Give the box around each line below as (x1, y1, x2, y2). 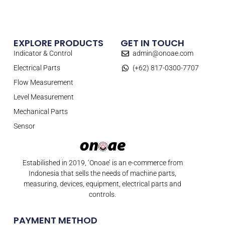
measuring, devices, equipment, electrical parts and (24, 179, 182, 188)
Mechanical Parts (13, 107, 68, 116)
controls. (89, 190, 117, 198)
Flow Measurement (13, 78, 73, 87)
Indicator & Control (13, 49, 72, 58)
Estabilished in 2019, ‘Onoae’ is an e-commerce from (22, 158, 183, 167)
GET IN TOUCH (120, 37, 184, 50)
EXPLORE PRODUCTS (13, 37, 103, 50)
